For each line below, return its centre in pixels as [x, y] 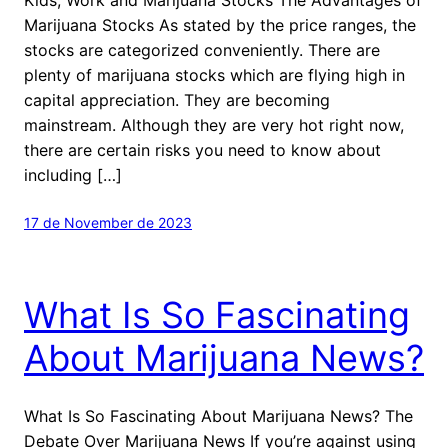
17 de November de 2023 [108, 222]
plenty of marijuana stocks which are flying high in [214, 74]
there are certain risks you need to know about [202, 149]
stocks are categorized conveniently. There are [202, 49]
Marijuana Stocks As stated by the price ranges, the [220, 24]
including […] [73, 174]
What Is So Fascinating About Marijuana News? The [218, 415]
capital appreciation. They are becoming [177, 99]
